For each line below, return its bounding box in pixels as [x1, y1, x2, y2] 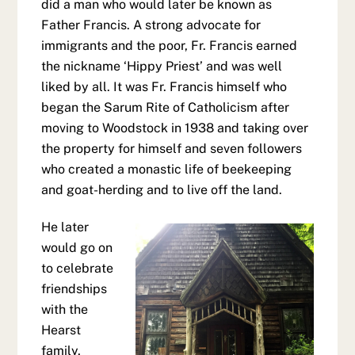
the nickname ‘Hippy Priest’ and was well [41, 58, 283, 74]
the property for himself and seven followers [41, 140, 303, 156]
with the [41, 301, 89, 317]
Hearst [41, 322, 82, 338]
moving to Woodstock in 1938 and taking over [41, 120, 309, 136]
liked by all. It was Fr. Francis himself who [41, 78, 288, 94]
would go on [41, 239, 113, 255]
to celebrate [41, 260, 114, 276]
